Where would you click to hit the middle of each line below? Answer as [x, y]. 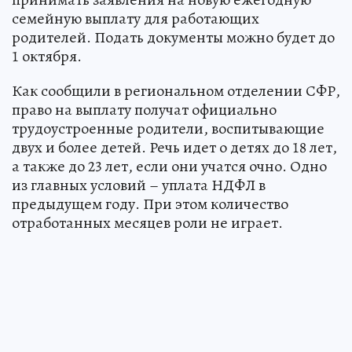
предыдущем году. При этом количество [150, 204]
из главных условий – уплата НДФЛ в [139, 185]
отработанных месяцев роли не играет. [147, 223]
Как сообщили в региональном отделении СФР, [176, 91]
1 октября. [47, 57]
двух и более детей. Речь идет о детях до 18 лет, [174, 148]
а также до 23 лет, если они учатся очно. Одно [169, 167]
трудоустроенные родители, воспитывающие [168, 129]
